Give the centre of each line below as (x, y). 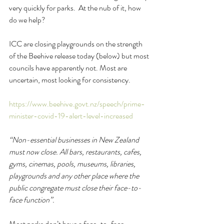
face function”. (32, 199)
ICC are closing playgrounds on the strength (76, 43)
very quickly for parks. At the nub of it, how (76, 7)
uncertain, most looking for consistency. (70, 79)
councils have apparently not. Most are (69, 67)
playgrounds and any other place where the (75, 175)
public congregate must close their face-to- (75, 187)
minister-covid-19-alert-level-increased (71, 115)
